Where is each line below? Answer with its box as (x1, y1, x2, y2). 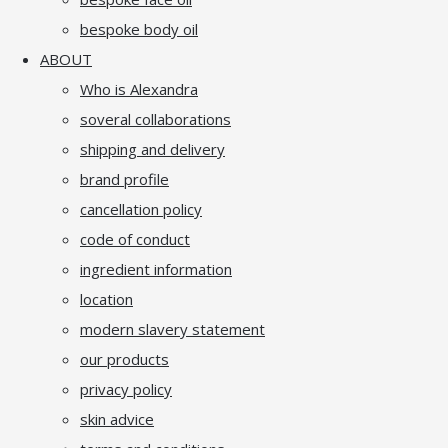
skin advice (80, 408, 154, 429)
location (80, 288, 133, 309)
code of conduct (80, 228, 190, 249)
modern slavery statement (80, 318, 265, 339)
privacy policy (80, 378, 172, 399)
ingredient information (80, 258, 232, 279)
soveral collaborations (80, 108, 231, 129)
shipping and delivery (80, 138, 225, 159)
